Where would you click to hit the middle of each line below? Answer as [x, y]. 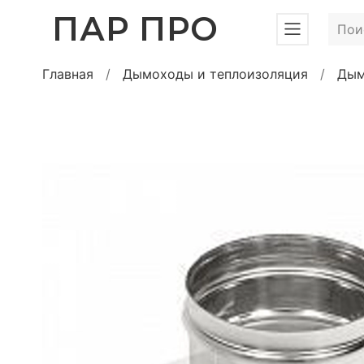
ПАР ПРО [135, 28]
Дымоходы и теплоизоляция [215, 74]
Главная [68, 74]
